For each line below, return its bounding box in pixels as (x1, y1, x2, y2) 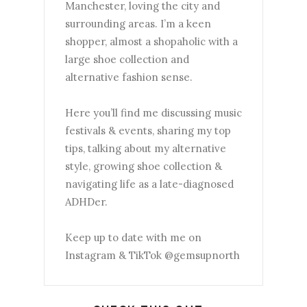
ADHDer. (65, 195, 108, 208)
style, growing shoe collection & (65, 159, 222, 173)
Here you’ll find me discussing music (65, 106, 242, 119)
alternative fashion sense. (65, 70, 193, 84)
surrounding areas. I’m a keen (65, 16, 211, 30)
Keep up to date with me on (65, 230, 201, 244)
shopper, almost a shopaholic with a (65, 34, 238, 48)
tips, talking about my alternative (65, 141, 226, 155)
